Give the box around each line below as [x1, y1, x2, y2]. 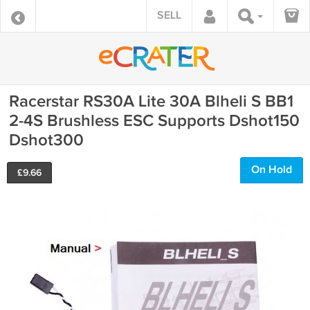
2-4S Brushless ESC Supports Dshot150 [9, 111, 300, 131]
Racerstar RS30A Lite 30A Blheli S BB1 [9, 91, 293, 111]
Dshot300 [9, 130, 84, 150]
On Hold [251, 163, 292, 176]
